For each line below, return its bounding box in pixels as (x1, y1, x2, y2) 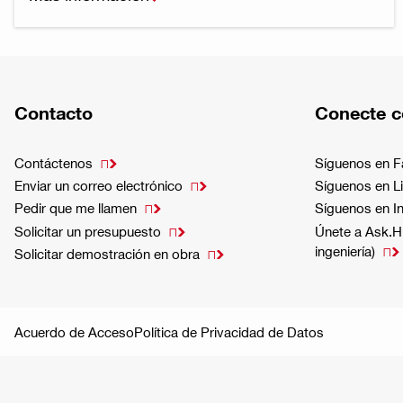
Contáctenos (14, 155, 93, 172)
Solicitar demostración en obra (14, 245, 200, 262)
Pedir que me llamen (14, 200, 137, 217)
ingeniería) (315, 242, 375, 259)
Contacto (14, 101, 93, 123)
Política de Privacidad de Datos (134, 324, 324, 341)
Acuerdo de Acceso (14, 324, 134, 341)
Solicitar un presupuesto (14, 222, 161, 239)
